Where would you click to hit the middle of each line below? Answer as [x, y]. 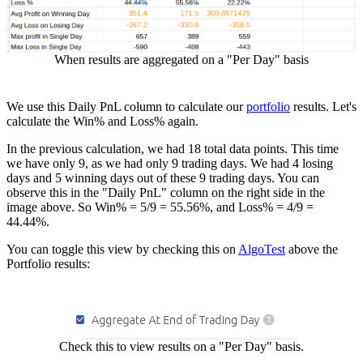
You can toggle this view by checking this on [122, 250]
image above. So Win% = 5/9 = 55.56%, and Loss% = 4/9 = [160, 207]
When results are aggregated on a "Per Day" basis [181, 60]
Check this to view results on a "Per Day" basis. [181, 347]
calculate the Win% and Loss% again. [102, 122]
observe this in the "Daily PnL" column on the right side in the [166, 193]
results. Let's [323, 107]
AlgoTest [262, 250]
